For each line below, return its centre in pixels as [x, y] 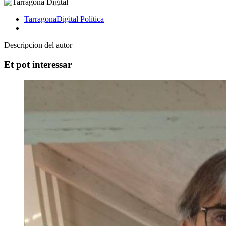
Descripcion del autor [38, 45]
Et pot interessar [38, 65]
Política [92, 19]
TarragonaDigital [52, 19]
